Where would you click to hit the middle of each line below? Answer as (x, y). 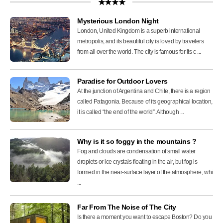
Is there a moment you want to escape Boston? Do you (145, 217)
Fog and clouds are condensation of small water (136, 151)
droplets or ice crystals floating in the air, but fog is (137, 162)
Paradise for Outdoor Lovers (122, 81)
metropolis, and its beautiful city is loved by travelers (141, 41)
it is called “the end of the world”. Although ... (131, 112)
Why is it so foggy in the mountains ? (137, 141)
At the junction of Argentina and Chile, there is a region (144, 91)
